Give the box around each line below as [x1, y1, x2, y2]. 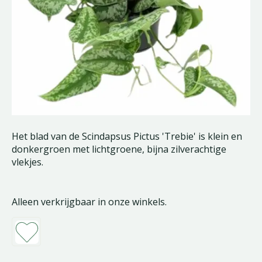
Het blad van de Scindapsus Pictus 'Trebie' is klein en [12, 130, 242, 143]
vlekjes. [12, 156, 43, 168]
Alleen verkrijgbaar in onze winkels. [12, 195, 167, 208]
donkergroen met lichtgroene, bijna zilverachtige [12, 143, 226, 156]
